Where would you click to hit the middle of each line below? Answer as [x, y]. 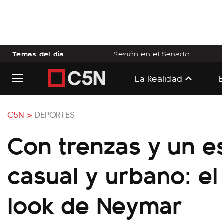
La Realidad [159, 78]
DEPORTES [55, 114]
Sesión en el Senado [152, 54]
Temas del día [38, 53]
